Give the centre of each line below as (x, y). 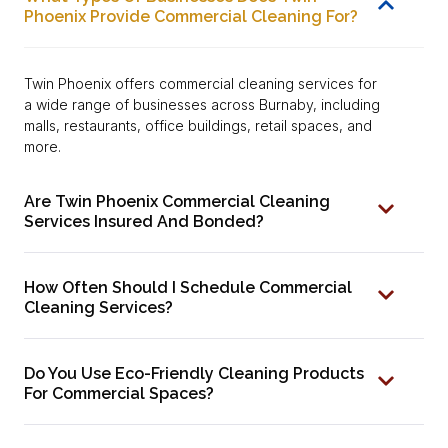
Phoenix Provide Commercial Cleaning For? (191, 17)
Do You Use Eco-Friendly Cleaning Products (194, 373)
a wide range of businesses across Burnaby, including (202, 105)
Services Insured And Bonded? (144, 221)
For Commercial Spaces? (119, 393)
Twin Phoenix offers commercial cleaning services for (200, 84)
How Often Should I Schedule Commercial (188, 287)
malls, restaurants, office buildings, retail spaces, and (198, 126)
